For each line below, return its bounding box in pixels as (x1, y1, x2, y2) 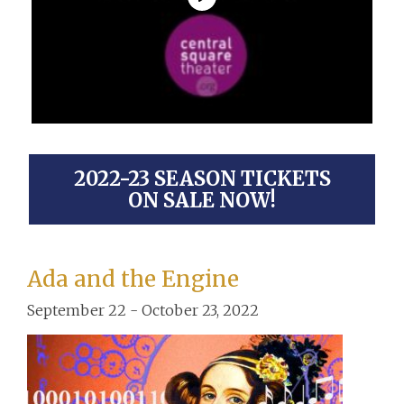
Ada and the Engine (27, 264, 239, 293)
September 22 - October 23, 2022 (27, 300, 259, 319)
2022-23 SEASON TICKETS (73, 165, 331, 191)
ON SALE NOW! (128, 187, 276, 213)
